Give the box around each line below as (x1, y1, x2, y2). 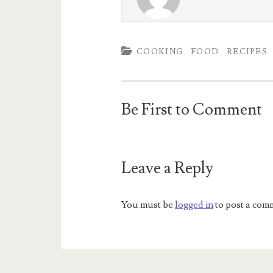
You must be (121, 199, 175, 211)
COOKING (136, 47, 183, 57)
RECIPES (226, 47, 268, 57)
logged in (175, 199, 214, 211)
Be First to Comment (121, 99, 263, 120)
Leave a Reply (121, 158, 214, 179)
